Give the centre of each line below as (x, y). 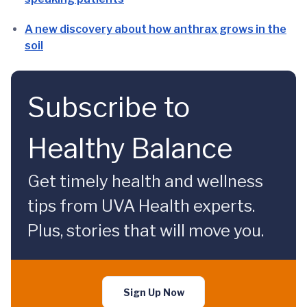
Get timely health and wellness (145, 181)
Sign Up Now (153, 292)
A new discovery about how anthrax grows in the (156, 29)
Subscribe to (109, 107)
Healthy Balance (130, 148)
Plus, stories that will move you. (146, 231)
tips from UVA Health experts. (141, 206)
